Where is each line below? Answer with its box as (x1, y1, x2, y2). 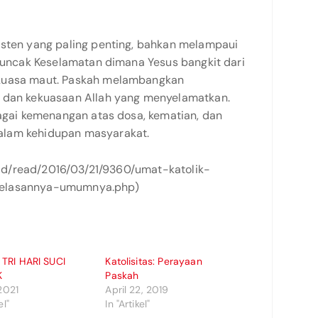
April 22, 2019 (105, 283, 169, 296)
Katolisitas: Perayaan (105, 255, 202, 268)
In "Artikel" (105, 297, 150, 310)
